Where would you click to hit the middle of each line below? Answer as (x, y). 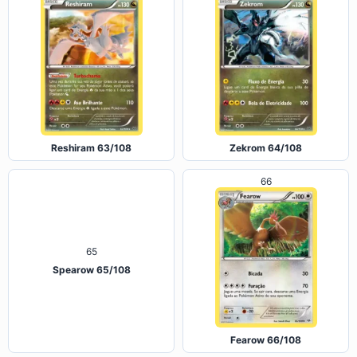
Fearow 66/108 (266, 340)
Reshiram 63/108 (91, 148)
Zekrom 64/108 (266, 148)
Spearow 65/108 (91, 340)
